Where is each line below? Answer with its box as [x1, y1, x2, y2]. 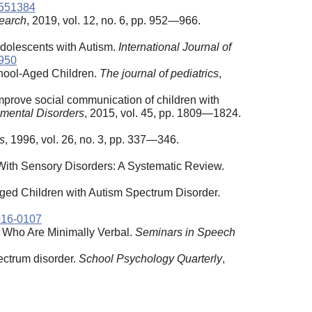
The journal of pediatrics [100, 67, 219, 79]
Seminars [135, 226, 182, 238]
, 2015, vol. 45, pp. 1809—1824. [84, 107, 241, 119]
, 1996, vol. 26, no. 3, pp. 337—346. [5, 133, 179, 146]
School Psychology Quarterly [79, 252, 222, 265]
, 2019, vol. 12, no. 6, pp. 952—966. [26, 14, 201, 26]
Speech [197, 226, 235, 238]
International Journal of [118, 40, 231, 53]
